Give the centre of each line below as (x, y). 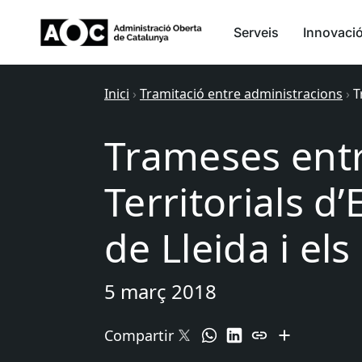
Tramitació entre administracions (241, 94)
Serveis (256, 32)
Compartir (139, 335)
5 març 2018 (160, 291)
